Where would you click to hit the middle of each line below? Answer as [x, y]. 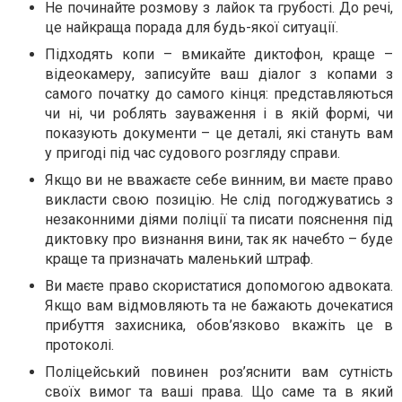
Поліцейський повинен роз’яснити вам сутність [219, 372]
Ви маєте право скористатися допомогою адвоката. [219, 286]
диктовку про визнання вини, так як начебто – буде [219, 240]
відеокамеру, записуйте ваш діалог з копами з [219, 74]
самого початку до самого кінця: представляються [219, 94]
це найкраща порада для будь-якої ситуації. [192, 28]
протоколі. [79, 345]
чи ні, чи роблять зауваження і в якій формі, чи [219, 114]
